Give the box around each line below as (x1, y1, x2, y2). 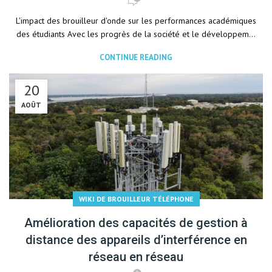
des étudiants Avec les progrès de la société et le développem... (16, 29, 256, 39)
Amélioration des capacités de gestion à (24, 216, 248, 230)
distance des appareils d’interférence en (25, 233, 247, 247)
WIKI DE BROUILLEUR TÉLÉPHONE (78, 194, 194, 203)
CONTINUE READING (100, 52, 172, 63)
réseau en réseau (89, 250, 183, 264)
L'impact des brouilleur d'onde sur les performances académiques (16, 15, 256, 26)
